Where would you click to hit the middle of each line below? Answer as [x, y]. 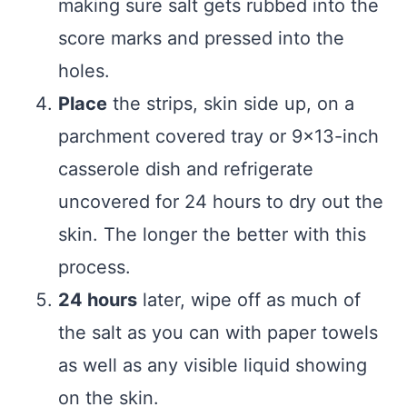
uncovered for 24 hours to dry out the [221, 201]
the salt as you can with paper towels [218, 332]
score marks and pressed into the [201, 38]
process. [94, 267]
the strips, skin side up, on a [231, 103]
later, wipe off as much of [249, 299]
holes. [84, 70]
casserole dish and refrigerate [186, 169]
